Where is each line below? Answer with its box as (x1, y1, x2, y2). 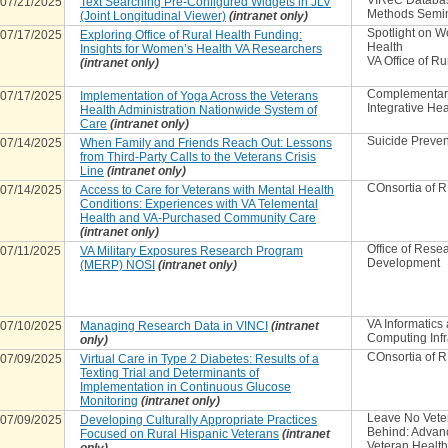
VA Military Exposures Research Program (80, 244, 303, 258)
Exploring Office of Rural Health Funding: (80, 28, 302, 42)
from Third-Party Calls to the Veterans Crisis (80, 150, 316, 164)
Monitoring (80, 394, 138, 408)
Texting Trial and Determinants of (80, 366, 259, 380)
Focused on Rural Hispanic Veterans (80, 427, 279, 441)
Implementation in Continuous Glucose (80, 380, 291, 394)
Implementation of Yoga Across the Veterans (80, 89, 318, 103)
